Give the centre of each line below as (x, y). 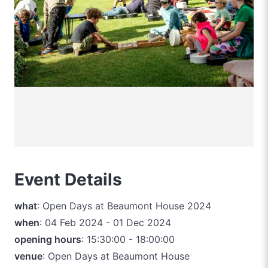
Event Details (68, 179)
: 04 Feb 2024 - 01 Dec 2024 (105, 222)
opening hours (48, 239)
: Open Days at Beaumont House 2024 (124, 205)
